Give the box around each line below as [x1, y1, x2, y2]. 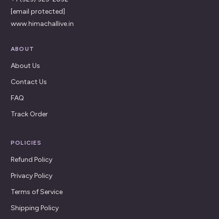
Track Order [11, 109, 48, 118]
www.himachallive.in [11, 19, 74, 28]
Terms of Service [11, 187, 63, 196]
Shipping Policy [11, 203, 59, 212]
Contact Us [11, 77, 47, 86]
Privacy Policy [11, 171, 52, 180]
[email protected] [11, 7, 65, 16]
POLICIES [11, 139, 42, 146]
